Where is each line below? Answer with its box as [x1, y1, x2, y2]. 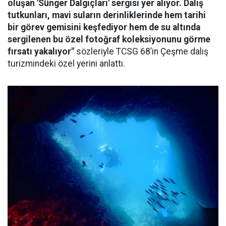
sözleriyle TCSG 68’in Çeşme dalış [74, 46, 208, 57]
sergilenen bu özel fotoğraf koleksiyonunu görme [8, 34, 210, 45]
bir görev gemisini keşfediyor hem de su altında [8, 22, 200, 33]
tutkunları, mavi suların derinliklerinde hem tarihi [8, 10, 206, 21]
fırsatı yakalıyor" [8, 46, 74, 57]
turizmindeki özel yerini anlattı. [8, 59, 125, 69]
